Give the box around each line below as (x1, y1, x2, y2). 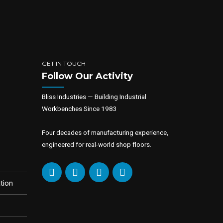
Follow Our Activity (41, 71, 133, 82)
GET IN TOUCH (41, 59, 86, 67)
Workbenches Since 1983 (41, 105, 117, 113)
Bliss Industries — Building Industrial (41, 93, 146, 101)
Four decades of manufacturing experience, (41, 128, 168, 137)
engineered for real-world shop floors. (41, 140, 151, 149)
